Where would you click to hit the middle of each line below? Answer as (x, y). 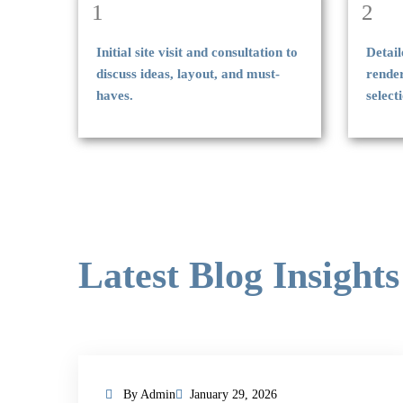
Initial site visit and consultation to (197, 52)
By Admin (148, 394)
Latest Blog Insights (239, 275)
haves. (115, 95)
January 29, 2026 (233, 394)
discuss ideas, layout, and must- (188, 74)
